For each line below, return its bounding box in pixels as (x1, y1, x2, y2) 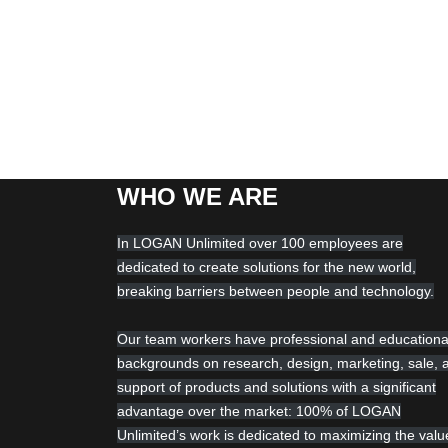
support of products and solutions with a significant (117, 379, 436, 396)
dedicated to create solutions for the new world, (117, 259, 416, 276)
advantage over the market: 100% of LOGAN (117, 403, 401, 420)
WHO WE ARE (117, 183, 285, 211)
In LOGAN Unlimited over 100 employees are (117, 235, 403, 252)
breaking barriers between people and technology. (117, 283, 434, 300)
